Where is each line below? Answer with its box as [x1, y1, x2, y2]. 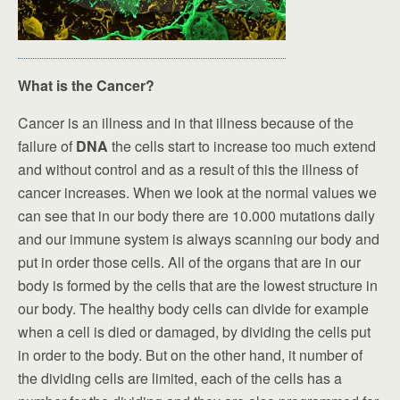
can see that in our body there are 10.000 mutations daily [18, 205, 375, 227]
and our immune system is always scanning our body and [18, 229, 379, 250]
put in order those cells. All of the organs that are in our [18, 252, 361, 273]
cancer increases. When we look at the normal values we [18, 182, 377, 204]
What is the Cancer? [18, 75, 154, 96]
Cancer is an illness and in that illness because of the [18, 112, 354, 134]
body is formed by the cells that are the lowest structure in [18, 275, 378, 296]
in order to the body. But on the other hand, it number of [18, 345, 362, 366]
